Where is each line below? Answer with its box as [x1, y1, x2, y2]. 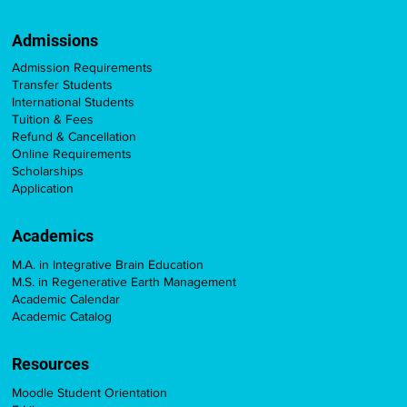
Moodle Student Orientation [12, 385, 168, 401]
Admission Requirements [12, 60, 154, 75]
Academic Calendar [12, 292, 121, 307]
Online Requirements [12, 146, 133, 162]
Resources [12, 354, 90, 374]
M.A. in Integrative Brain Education [12, 257, 204, 273]
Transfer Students [12, 77, 114, 93]
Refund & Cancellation [12, 129, 137, 144]
